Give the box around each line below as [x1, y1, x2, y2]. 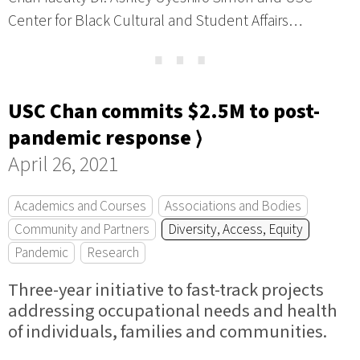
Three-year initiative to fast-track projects [8, 276, 324, 303]
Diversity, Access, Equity [167, 219, 303, 239]
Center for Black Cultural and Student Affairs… [8, 9, 302, 32]
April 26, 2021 [8, 150, 118, 180]
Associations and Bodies [164, 195, 301, 216]
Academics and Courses [14, 195, 146, 216]
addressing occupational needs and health [8, 297, 337, 324]
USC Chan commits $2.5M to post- [8, 97, 320, 127]
